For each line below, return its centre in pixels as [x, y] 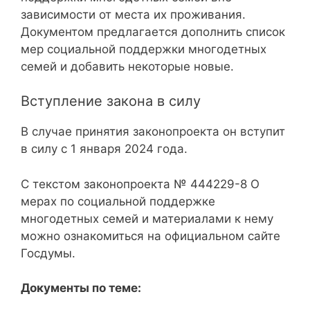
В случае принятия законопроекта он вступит [153, 131]
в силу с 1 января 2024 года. [104, 149]
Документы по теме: [81, 288]
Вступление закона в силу [111, 101]
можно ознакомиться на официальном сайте [151, 236]
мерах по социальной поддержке [118, 201]
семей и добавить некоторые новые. [127, 66]
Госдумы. [48, 253]
